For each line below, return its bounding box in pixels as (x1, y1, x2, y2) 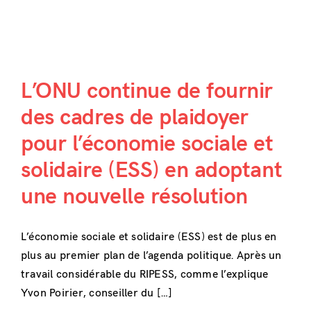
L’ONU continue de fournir (20, 77, 273, 105)
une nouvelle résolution (20, 183, 248, 210)
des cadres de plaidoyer (20, 103, 249, 131)
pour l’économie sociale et (20, 130, 274, 158)
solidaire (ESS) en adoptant (20, 156, 283, 184)
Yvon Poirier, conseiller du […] (20, 286, 173, 300)
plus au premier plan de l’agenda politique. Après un (20, 249, 282, 262)
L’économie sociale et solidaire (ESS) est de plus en (20, 230, 277, 244)
